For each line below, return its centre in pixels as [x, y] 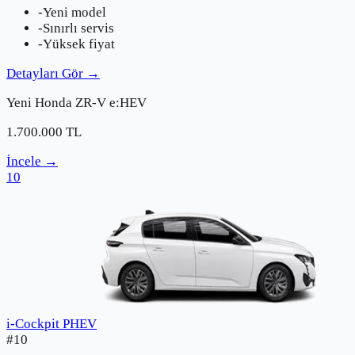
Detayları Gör [45, 73]
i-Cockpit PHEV [52, 323]
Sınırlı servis [78, 28]
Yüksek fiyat [79, 44]
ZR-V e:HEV [111, 102]
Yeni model [74, 12]
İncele [24, 161]
